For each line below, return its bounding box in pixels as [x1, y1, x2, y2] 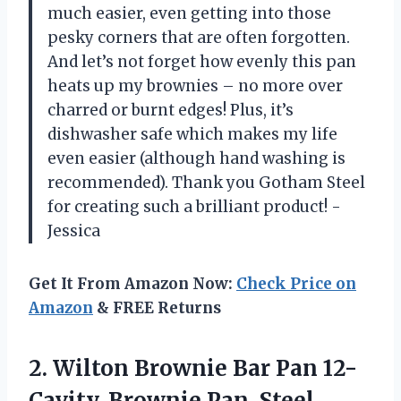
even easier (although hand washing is [47, 148, 346, 168]
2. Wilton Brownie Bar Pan [29, 354, 323, 382]
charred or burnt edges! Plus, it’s [47, 99, 294, 120]
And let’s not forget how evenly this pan [47, 51, 356, 72]
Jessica [47, 220, 100, 241]
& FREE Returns [93, 297, 221, 318]
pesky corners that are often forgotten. [47, 27, 350, 47]
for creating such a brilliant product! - [47, 196, 341, 217]
